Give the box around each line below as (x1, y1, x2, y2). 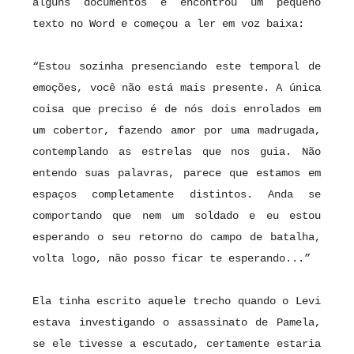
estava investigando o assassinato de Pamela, (32, 316, 321, 330)
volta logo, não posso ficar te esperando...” (32, 252, 311, 265)
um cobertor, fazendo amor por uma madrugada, (32, 124, 321, 137)
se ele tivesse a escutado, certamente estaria (32, 337, 321, 351)
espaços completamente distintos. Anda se (32, 188, 321, 201)
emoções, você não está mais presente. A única (32, 81, 321, 95)
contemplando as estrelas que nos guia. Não (32, 145, 321, 159)
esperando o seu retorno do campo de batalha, (32, 231, 321, 244)
